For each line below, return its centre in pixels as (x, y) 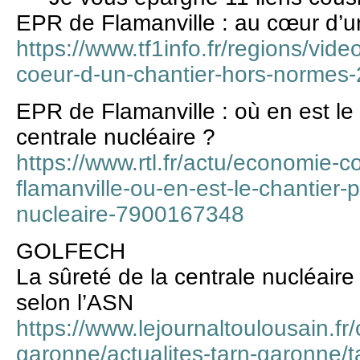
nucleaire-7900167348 (130, 214)
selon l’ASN (75, 303)
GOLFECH (71, 252)
